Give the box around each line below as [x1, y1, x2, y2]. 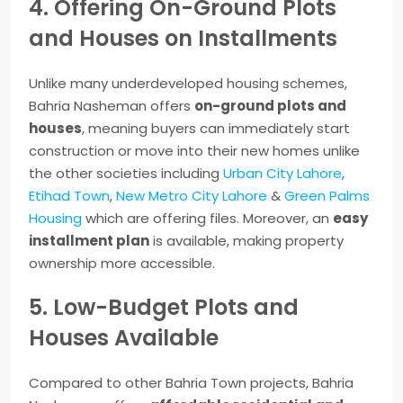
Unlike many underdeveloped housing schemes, [29, 74, 347, 94]
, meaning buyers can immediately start [82, 119, 350, 139]
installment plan [29, 231, 149, 251]
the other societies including [29, 164, 223, 184]
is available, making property [149, 231, 344, 251]
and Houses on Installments [29, 23, 337, 54]
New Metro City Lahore [116, 186, 267, 206]
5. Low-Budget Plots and [29, 292, 299, 323]
